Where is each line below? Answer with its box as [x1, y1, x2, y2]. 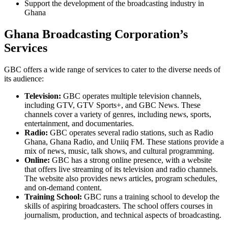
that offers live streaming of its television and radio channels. [24, 165, 218, 174]
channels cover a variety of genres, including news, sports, [24, 110, 211, 119]
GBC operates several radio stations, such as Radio [48, 128, 213, 137]
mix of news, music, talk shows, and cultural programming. [24, 147, 214, 156]
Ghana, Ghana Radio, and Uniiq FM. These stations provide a [24, 137, 224, 147]
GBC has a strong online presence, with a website [50, 156, 212, 165]
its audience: [4, 74, 44, 83]
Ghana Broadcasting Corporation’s [4, 27, 188, 41]
